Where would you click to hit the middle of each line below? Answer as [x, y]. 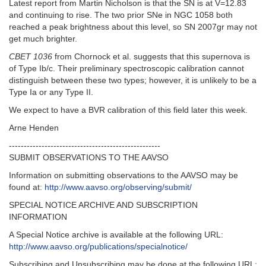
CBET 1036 [31, 57]
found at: [27, 187]
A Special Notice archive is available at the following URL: [116, 235]
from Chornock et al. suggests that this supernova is [151, 57]
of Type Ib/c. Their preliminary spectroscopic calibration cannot [126, 69]
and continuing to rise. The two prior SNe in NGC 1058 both [121, 15]
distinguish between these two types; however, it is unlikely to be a [133, 80]
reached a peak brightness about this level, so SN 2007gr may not [133, 27]
